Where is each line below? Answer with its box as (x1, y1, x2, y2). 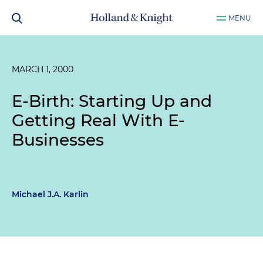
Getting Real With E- (12, 110, 185, 130)
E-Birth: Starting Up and (12, 91, 212, 111)
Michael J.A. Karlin (12, 189, 89, 200)
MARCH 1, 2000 (12, 64, 73, 75)
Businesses (12, 130, 104, 150)
